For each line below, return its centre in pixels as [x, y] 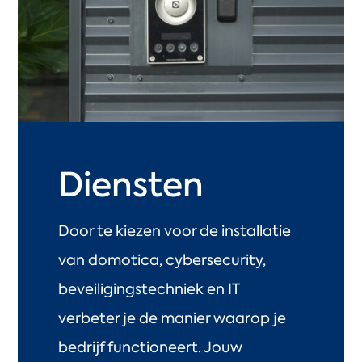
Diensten [131, 185]
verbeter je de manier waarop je [173, 318]
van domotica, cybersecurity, [162, 260]
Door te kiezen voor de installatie [175, 231]
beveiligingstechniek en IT [149, 289]
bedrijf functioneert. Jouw [151, 347]
